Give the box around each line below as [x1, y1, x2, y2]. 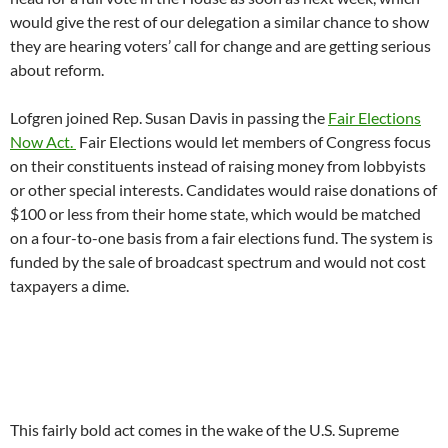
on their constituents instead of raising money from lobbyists [10, 156, 426, 176]
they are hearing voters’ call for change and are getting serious [10, 36, 431, 56]
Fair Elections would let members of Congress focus [79, 132, 431, 152]
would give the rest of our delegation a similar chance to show [10, 12, 429, 32]
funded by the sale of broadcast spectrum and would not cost [10, 252, 426, 272]
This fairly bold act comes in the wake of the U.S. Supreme [10, 420, 399, 440]
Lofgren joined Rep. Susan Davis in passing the [10, 108, 328, 128]
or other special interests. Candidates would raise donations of [10, 180, 437, 200]
